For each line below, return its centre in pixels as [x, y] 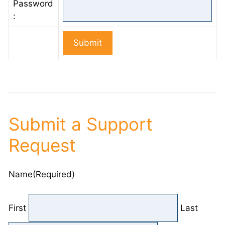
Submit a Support [81, 124]
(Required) [54, 175]
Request [42, 145]
